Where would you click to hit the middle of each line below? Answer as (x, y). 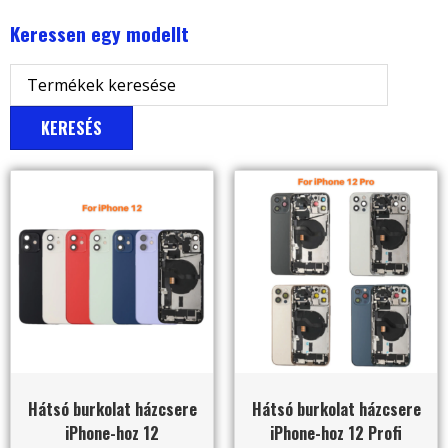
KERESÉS (71, 128)
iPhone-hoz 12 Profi (336, 433)
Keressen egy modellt (99, 34)
